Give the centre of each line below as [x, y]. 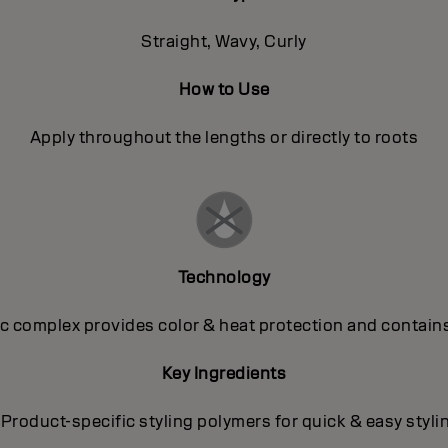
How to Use [224, 89]
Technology [224, 277]
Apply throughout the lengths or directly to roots [224, 137]
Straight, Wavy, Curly [224, 41]
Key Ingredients [224, 373]
